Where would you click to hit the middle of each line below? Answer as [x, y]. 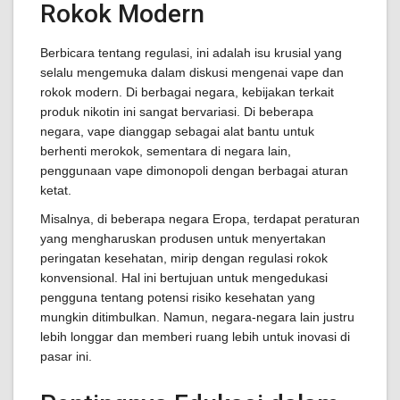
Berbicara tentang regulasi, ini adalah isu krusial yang [191, 53]
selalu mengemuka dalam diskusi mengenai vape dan [192, 72]
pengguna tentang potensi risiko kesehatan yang [178, 297]
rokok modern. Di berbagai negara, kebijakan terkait [187, 92]
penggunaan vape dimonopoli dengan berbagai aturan [194, 171]
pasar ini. [66, 356]
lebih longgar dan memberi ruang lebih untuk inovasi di [195, 337]
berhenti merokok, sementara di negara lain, [166, 151]
